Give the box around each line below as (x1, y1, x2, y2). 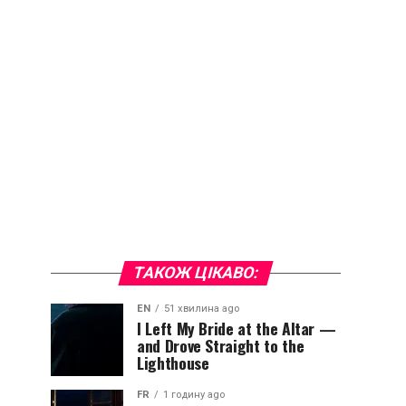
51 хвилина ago (164, 303, 239, 314)
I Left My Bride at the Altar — (137, 316, 336, 340)
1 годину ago (163, 389, 225, 401)
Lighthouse (137, 351, 209, 374)
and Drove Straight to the (137, 333, 304, 357)
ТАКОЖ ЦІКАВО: (130, 264, 261, 282)
